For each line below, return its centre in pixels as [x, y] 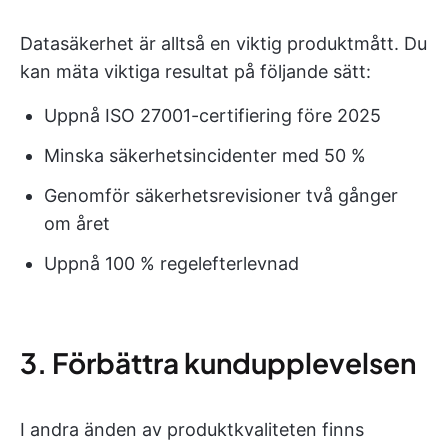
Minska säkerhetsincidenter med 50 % [205, 155]
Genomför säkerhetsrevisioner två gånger [221, 195]
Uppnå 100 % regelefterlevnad [171, 263]
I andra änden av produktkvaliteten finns [192, 429]
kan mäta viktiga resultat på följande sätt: [195, 71]
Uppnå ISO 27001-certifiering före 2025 [212, 115]
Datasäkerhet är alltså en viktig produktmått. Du [223, 43]
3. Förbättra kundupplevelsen [218, 362]
